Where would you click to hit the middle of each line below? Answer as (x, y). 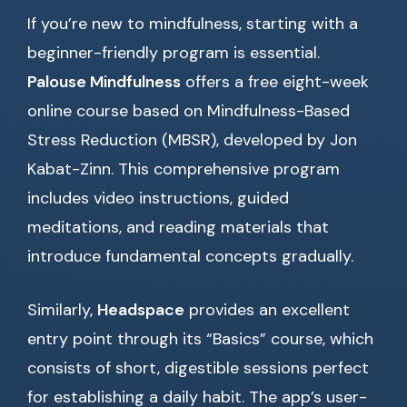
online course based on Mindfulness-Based (189, 111)
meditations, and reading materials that (178, 228)
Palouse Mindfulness (104, 82)
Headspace (141, 310)
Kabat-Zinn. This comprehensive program (184, 169)
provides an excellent (267, 310)
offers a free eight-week (275, 82)
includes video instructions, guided (158, 199)
